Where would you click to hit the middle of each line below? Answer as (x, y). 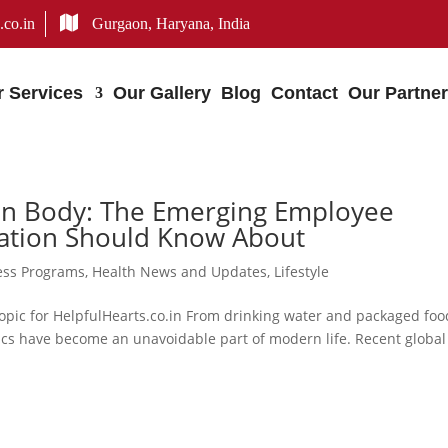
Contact (305, 92)
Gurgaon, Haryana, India (169, 23)
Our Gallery (162, 92)
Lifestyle (302, 271)
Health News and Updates (180, 271)
